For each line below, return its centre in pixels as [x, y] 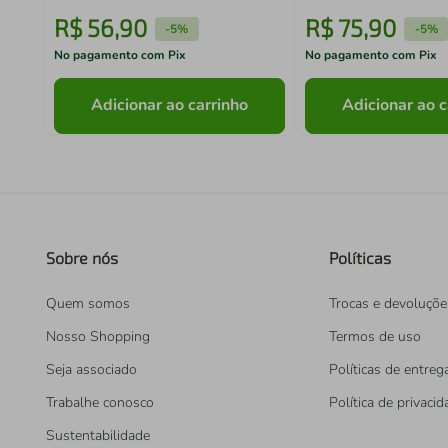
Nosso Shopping [98, 336]
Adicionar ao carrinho [170, 105]
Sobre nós [82, 257]
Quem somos [88, 303]
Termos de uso [375, 336]
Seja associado [91, 369]
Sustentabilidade [98, 435]
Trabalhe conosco [100, 402]
